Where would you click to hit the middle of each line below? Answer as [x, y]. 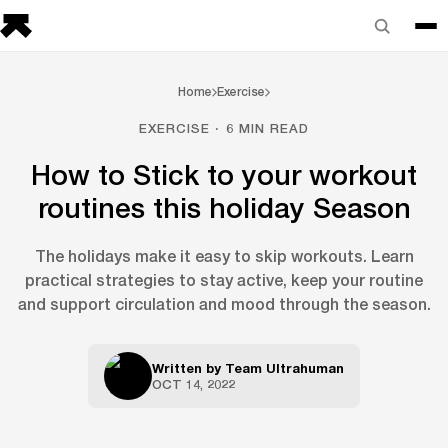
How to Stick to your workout [224, 174]
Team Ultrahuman [284, 368]
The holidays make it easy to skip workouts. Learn [224, 255]
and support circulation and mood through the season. [224, 303]
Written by [188, 368]
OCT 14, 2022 [193, 384]
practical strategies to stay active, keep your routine [224, 279]
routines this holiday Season [224, 207]
